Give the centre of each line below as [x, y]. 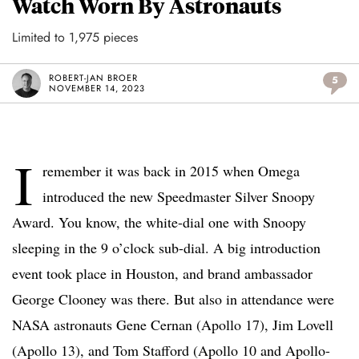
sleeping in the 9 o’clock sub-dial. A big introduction [166, 248]
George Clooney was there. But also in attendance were [173, 299]
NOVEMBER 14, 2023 [97, 89]
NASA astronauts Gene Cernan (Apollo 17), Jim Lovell [173, 325]
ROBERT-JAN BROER [93, 78]
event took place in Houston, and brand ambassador [162, 274]
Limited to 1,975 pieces [75, 38]
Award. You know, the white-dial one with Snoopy [159, 222]
